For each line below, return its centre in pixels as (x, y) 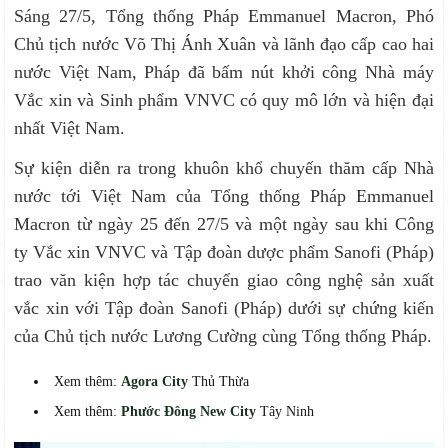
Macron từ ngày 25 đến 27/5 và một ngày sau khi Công (224, 224)
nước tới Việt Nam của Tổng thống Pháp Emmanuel (224, 196)
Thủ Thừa (219, 381)
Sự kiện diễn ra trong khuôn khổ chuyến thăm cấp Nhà (224, 168)
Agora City (155, 381)
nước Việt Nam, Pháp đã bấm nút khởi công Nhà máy (224, 72)
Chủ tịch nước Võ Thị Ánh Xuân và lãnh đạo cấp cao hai (224, 44)
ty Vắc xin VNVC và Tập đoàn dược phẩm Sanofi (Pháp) (224, 252)
